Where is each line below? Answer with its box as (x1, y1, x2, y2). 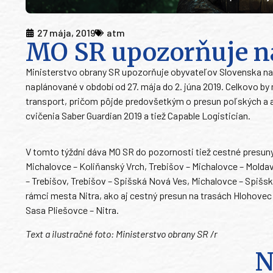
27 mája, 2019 (37, 27, 95, 39)
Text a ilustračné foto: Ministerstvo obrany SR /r (26, 227, 218, 239)
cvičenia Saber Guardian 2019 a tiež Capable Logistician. (26, 110, 250, 122)
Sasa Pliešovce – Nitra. (26, 204, 119, 216)
